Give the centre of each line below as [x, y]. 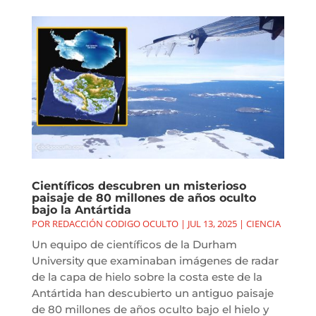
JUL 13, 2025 [212, 223]
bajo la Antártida [81, 209]
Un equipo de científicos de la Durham [134, 244]
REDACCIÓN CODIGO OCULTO [115, 223]
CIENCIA [263, 223]
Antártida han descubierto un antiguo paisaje [152, 293]
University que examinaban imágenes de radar [155, 260]
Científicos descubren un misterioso [139, 186]
